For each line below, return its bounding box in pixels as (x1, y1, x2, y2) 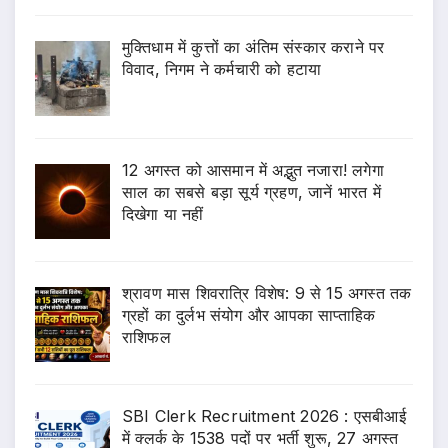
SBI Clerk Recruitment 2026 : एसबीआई (122, 405, 406, 426)
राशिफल (122, 326, 171, 347)
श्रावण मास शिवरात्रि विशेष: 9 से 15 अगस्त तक (122, 282, 412, 303)
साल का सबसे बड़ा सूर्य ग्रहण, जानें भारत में (122, 182, 381, 203)
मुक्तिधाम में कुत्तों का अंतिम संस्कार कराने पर (122, 37, 385, 58)
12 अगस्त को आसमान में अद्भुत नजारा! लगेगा (122, 160, 384, 181)
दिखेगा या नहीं (122, 204, 204, 225)
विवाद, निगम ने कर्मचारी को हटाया (122, 59, 322, 80)
